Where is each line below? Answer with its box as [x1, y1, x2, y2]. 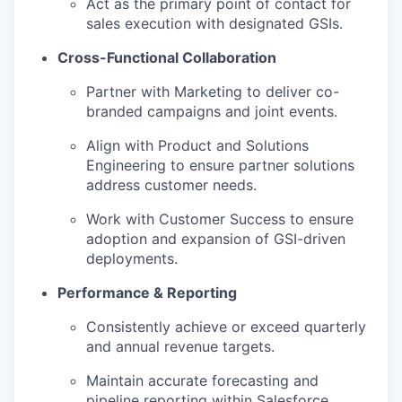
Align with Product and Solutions [86, 136, 309, 155]
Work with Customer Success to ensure [86, 210, 354, 229]
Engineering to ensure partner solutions [86, 156, 354, 175]
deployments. [86, 249, 178, 268]
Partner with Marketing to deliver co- [86, 83, 339, 101]
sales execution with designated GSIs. [86, 14, 343, 33]
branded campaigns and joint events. [86, 102, 337, 121]
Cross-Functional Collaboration [57, 48, 276, 67]
